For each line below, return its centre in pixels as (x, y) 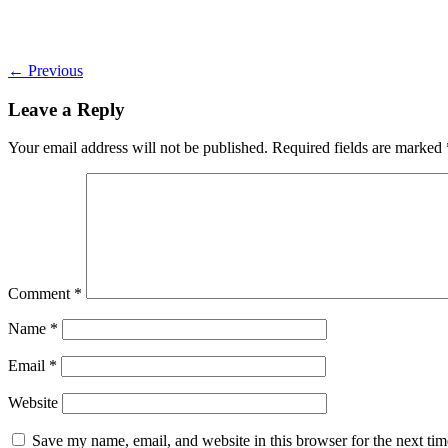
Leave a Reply (66, 109)
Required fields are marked (359, 148)
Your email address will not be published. (138, 148)
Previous (53, 70)
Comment (41, 294)
